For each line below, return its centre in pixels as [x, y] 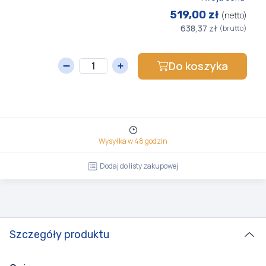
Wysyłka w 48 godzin [133, 141]
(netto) [234, 15]
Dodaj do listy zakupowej [139, 166]
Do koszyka [198, 66]
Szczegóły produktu [59, 235]
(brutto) [233, 28]
